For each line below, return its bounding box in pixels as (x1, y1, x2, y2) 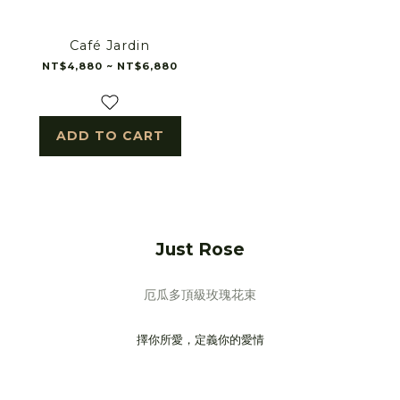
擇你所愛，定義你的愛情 (136, 332, 264, 346)
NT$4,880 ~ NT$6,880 (42, 59, 179, 72)
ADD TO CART (55, 127, 164, 144)
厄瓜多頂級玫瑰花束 (144, 286, 256, 303)
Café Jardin (70, 37, 151, 54)
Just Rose (155, 237, 245, 260)
